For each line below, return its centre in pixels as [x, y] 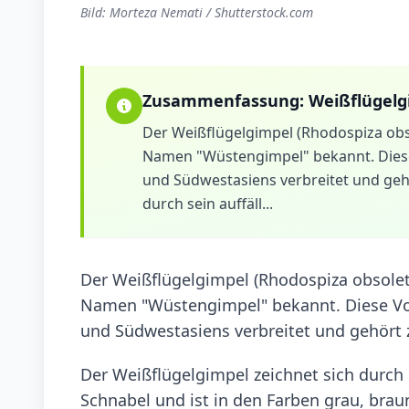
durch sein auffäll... [208, 203]
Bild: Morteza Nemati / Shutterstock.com [197, 12]
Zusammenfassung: [225, 100]
